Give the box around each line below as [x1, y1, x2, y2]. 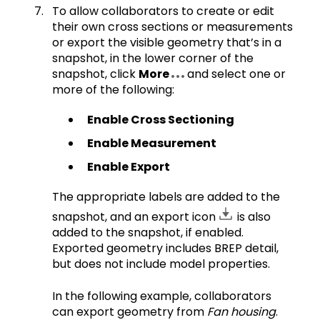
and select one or [184, 66, 286, 82]
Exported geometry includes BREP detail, [52, 240, 279, 257]
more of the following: [52, 81, 174, 98]
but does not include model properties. [52, 256, 270, 273]
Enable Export [87, 159, 170, 176]
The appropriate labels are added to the [52, 189, 280, 206]
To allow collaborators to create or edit [52, 3, 274, 19]
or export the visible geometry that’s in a [52, 34, 281, 51]
